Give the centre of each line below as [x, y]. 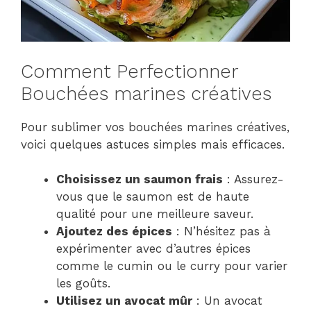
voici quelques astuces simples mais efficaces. [153, 144]
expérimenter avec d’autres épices [153, 249]
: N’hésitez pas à [221, 232]
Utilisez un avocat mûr [124, 301]
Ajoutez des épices [114, 232]
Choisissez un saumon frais [140, 179]
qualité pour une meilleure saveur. [155, 214]
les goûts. [83, 284]
